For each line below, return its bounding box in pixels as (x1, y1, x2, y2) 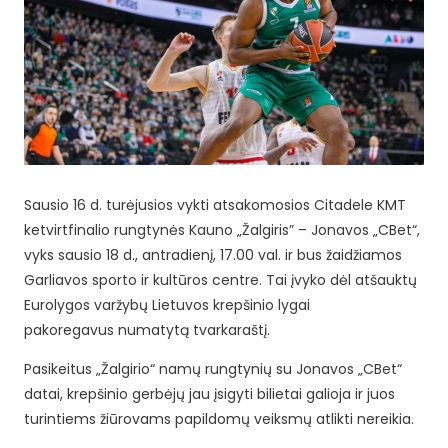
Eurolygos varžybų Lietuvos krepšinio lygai (23, 294, 310, 315)
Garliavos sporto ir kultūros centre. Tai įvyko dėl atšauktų (23, 269, 417, 290)
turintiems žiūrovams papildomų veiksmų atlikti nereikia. (23, 408, 414, 429)
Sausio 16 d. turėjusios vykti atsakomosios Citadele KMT (23, 194, 406, 215)
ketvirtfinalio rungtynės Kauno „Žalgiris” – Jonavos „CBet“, (23, 219, 420, 240)
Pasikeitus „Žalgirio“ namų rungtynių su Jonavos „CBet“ (23, 358, 402, 379)
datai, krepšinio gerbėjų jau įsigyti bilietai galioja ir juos (23, 383, 395, 404)
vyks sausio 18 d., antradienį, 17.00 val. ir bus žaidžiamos (23, 244, 402, 265)
